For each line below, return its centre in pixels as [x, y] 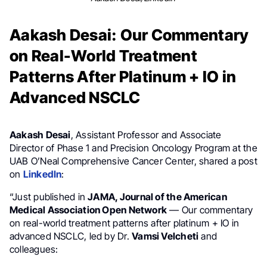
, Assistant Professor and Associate [146, 135]
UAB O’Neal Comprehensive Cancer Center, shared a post [133, 161]
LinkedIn [42, 174]
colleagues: [34, 249]
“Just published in [49, 197]
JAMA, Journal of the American [157, 197]
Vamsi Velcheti [165, 236]
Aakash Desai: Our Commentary [129, 35]
